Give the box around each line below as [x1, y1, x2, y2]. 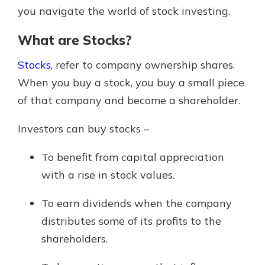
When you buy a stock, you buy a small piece [18, 76, 244, 90]
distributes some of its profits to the [41, 214, 221, 228]
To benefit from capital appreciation [41, 150, 224, 164]
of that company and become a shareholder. [18, 93, 240, 108]
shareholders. [41, 232, 108, 246]
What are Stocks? [18, 32, 132, 49]
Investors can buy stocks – [18, 122, 149, 136]
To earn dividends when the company [41, 196, 232, 211]
